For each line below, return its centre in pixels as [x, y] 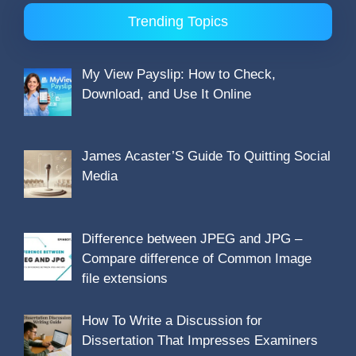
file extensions [124, 278]
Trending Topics [178, 21]
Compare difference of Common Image [196, 258]
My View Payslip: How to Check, [178, 74]
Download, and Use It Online [166, 94]
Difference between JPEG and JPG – [192, 238]
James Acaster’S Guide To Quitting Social [206, 157]
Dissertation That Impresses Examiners [199, 340]
